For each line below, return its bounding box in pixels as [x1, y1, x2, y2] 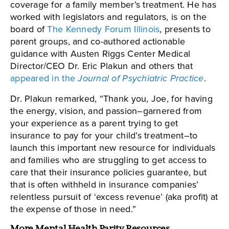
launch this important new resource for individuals [10, 141, 216, 155]
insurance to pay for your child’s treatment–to [10, 129, 198, 143]
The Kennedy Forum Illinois [47, 22, 160, 36]
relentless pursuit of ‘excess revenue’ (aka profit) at [10, 190, 218, 204]
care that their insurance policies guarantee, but [10, 166, 207, 179]
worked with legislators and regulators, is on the [10, 10, 207, 24]
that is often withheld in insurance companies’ [10, 178, 199, 192]
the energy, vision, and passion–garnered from [10, 104, 202, 118]
